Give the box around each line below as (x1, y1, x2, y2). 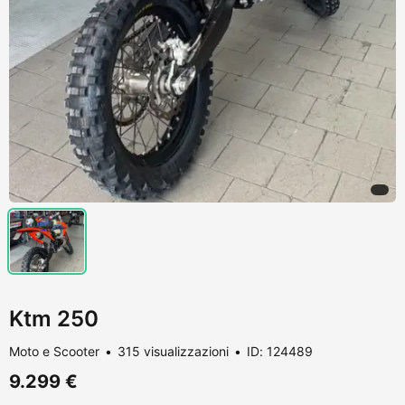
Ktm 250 (9, 305, 99, 332)
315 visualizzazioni (118, 343, 229, 359)
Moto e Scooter (9, 343, 99, 359)
